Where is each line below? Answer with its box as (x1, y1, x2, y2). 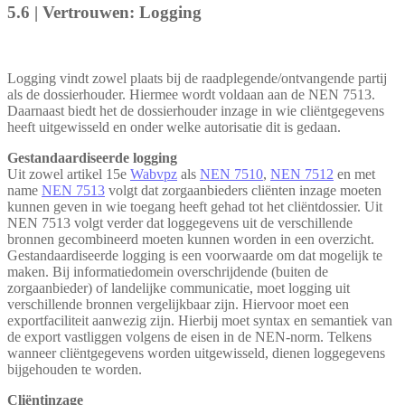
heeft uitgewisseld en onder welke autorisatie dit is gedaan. (7, 118, 341, 135)
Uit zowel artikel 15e (7, 165, 130, 182)
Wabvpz (130, 165, 177, 182)
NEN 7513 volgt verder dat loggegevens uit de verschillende (7, 214, 353, 231)
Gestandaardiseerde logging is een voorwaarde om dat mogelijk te (7, 247, 382, 263)
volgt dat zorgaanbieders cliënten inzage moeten (105, 182, 381, 198)
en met (334, 165, 375, 182)
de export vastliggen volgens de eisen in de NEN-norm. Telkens (7, 328, 372, 344)
